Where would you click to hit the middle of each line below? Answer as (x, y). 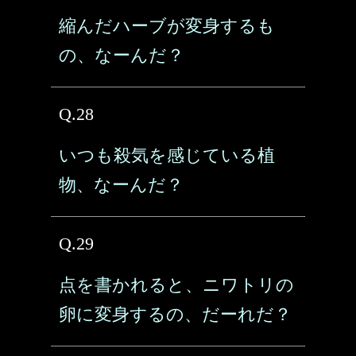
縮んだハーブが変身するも (167, 26)
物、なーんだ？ (121, 185)
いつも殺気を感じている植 (167, 155)
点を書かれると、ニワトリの (176, 285)
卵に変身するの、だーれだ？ (175, 314)
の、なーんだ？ (122, 55)
